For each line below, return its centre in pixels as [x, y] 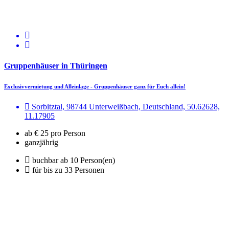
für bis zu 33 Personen [68, 170]
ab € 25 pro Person [55, 133]
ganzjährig [41, 142]
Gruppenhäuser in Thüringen [56, 65]
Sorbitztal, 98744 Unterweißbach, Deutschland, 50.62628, [125, 106]
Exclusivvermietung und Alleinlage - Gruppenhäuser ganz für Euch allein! [95, 86]
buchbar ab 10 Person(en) [74, 160]
